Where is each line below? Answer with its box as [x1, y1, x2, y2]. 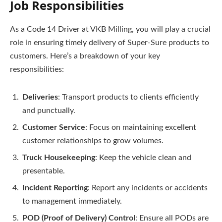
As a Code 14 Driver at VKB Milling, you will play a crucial [10, 25, 211, 34]
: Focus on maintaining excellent [85, 123, 196, 132]
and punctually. [22, 107, 75, 115]
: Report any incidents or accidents [88, 184, 208, 192]
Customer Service [22, 123, 85, 132]
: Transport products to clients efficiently [58, 93, 199, 102]
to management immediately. [22, 197, 122, 206]
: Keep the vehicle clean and [95, 154, 191, 162]
